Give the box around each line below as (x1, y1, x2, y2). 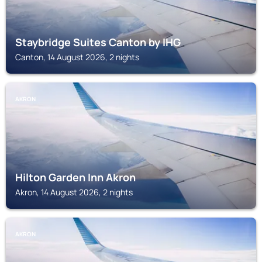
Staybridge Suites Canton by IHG (15, 35, 181, 49)
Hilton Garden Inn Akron (15, 170, 136, 184)
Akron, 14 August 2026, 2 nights (15, 187, 133, 198)
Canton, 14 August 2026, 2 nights (15, 51, 139, 63)
